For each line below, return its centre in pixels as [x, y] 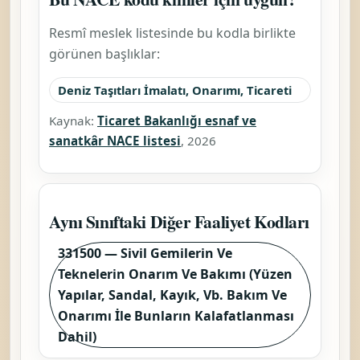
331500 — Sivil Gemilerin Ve [145, 253]
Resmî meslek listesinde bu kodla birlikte [172, 33]
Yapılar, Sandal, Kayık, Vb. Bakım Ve [172, 295]
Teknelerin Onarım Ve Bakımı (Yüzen [175, 274]
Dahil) [77, 336]
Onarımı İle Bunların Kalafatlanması [176, 315]
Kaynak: [73, 120]
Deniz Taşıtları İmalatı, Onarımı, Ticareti [175, 90]
